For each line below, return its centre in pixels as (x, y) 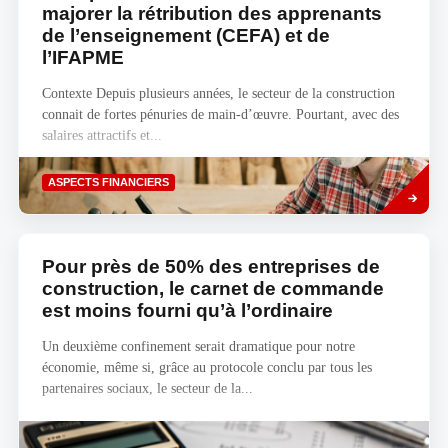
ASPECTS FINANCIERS (108, 182)
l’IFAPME (82, 58)
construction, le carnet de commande (212, 289)
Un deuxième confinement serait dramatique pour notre (198, 346)
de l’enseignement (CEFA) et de (185, 36)
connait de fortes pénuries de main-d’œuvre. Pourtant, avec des (220, 114)
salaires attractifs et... (101, 135)
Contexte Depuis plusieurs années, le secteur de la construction (218, 93)
